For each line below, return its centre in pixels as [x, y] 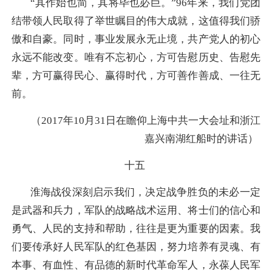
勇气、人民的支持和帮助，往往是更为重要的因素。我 [136, 229]
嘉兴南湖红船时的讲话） [201, 138]
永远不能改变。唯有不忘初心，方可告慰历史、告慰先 [136, 57]
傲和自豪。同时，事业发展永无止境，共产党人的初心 [136, 39]
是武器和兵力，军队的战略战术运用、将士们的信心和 [136, 211]
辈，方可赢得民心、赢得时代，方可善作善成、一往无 [136, 75]
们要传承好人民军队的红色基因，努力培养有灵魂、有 [136, 247]
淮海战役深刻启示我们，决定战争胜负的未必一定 [145, 192]
